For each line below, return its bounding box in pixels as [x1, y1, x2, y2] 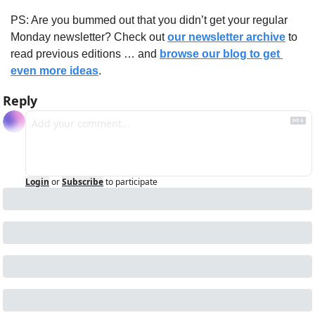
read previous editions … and [11, 47, 160, 60]
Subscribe [62, 175, 103, 188]
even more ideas [11, 64, 98, 77]
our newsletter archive [167, 30, 285, 43]
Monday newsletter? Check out [11, 30, 167, 43]
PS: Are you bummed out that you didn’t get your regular [11, 13, 288, 26]
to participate [105, 175, 157, 188]
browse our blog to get [160, 47, 280, 60]
